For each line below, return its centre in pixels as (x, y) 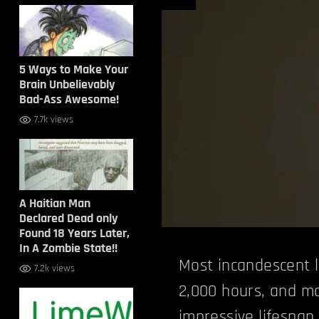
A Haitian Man (54, 203)
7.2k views (54, 268)
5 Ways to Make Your (73, 69)
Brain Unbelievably (67, 84)
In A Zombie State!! (68, 248)
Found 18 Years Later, (74, 233)
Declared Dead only (68, 218)
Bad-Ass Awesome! (69, 99)
